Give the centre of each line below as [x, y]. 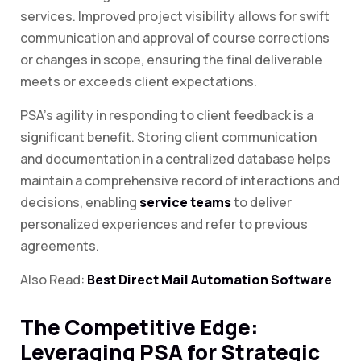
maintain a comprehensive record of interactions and [180, 181]
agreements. [60, 246]
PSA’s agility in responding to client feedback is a [167, 116]
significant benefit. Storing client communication [168, 137]
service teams [185, 203]
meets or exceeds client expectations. [139, 82]
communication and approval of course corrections [175, 38]
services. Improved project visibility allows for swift [175, 17]
